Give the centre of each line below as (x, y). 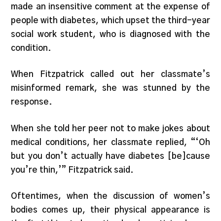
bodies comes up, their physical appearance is (110, 210)
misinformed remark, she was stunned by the (110, 88)
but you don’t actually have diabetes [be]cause (110, 156)
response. (33, 102)
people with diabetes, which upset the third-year (110, 20)
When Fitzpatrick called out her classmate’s (110, 74)
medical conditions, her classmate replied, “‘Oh (110, 142)
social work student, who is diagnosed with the (110, 34)
